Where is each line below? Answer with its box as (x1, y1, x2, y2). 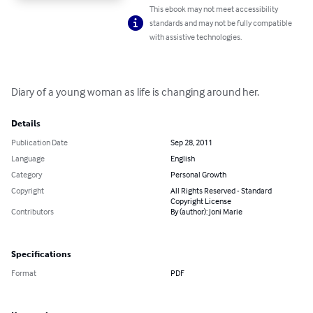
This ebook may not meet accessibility (150, 3, 279, 15)
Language (11, 153, 45, 164)
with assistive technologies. (150, 31, 242, 43)
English (170, 153, 195, 164)
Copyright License (170, 196, 231, 207)
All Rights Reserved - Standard (170, 185, 272, 196)
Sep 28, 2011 (170, 137, 212, 148)
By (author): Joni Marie (170, 206, 242, 217)
